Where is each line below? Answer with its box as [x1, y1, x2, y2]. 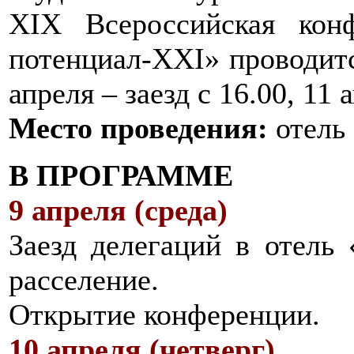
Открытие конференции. [9, 297, 320, 331]
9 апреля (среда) [9, 193, 228, 227]
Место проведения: [9, 111, 268, 145]
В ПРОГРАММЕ [9, 158, 233, 192]
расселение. [9, 262, 159, 296]
